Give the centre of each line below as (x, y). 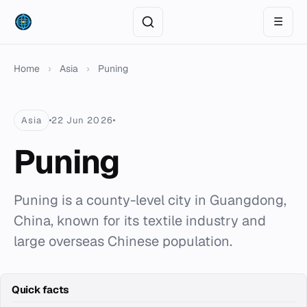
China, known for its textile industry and (140, 221)
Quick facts (40, 290)
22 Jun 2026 (82, 120)
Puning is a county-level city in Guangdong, (150, 200)
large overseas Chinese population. (123, 241)
